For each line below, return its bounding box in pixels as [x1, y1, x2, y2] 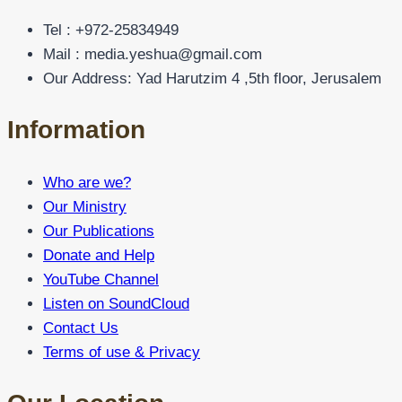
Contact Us [43, 319, 118, 336]
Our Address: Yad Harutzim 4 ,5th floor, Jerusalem [43, 70, 381, 88]
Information [7, 116, 145, 144]
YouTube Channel [43, 270, 159, 288]
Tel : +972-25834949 [43, 22, 179, 39]
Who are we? [43, 173, 131, 191]
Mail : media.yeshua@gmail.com [43, 46, 262, 64]
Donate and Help [43, 246, 154, 264]
